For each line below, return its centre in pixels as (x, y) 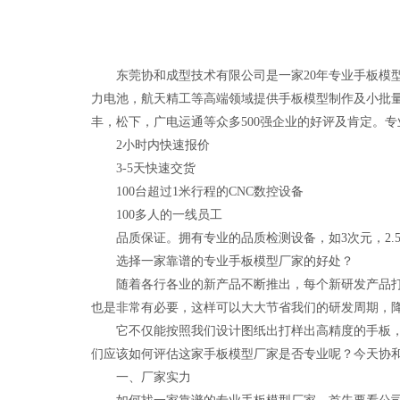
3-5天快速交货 (143, 168)
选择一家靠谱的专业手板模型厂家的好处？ (222, 261)
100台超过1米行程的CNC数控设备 (197, 192)
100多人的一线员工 (157, 215)
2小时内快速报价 (150, 145)
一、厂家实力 (141, 377)
